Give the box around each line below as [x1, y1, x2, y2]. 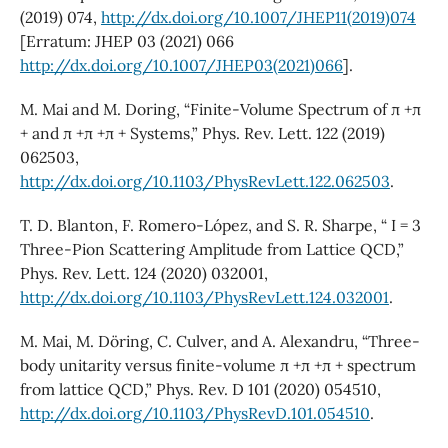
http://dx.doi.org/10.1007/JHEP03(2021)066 [19, 55, 343, 76]
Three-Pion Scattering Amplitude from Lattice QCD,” [19, 239, 404, 260]
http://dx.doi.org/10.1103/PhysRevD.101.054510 [19, 403, 370, 424]
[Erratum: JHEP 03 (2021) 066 [19, 31, 234, 52]
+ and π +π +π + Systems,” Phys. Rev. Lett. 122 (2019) [19, 123, 385, 144]
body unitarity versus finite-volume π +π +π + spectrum [19, 355, 416, 376]
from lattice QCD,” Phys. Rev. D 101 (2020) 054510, [19, 379, 381, 400]
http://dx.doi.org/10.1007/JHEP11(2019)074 [100, 7, 416, 28]
